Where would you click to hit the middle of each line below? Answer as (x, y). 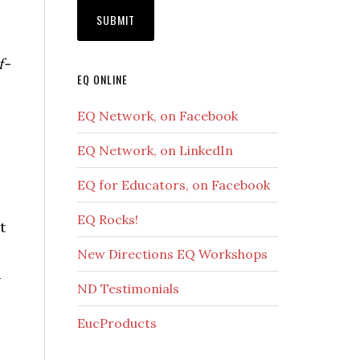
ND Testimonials (128, 288)
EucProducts (117, 323)
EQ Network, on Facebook (157, 115)
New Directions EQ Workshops (172, 254)
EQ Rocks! (108, 219)
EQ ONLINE (102, 79)
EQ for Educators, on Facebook (174, 184)
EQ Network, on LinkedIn (155, 150)
